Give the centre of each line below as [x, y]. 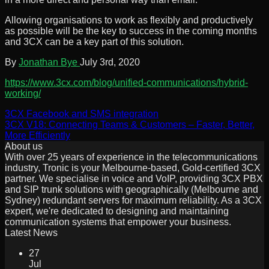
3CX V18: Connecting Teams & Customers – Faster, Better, [130, 124]
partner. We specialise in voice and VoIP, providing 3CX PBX [134, 178]
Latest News [31, 232]
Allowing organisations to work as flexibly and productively [129, 20]
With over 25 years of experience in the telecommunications [131, 157]
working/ [23, 93]
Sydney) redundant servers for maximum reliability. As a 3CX [133, 200]
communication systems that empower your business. [123, 222]
